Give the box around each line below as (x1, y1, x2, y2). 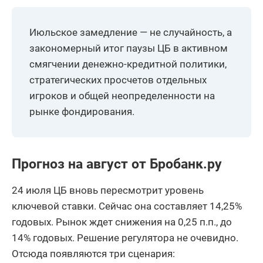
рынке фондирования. (29, 105, 134, 117)
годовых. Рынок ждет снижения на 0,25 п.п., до (12, 215, 232, 228)
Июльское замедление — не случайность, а (29, 26, 232, 38)
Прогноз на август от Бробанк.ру (12, 156, 222, 172)
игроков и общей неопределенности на (29, 89, 215, 102)
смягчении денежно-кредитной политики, (29, 58, 227, 70)
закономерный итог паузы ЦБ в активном (29, 42, 228, 54)
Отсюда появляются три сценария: (12, 247, 175, 259)
